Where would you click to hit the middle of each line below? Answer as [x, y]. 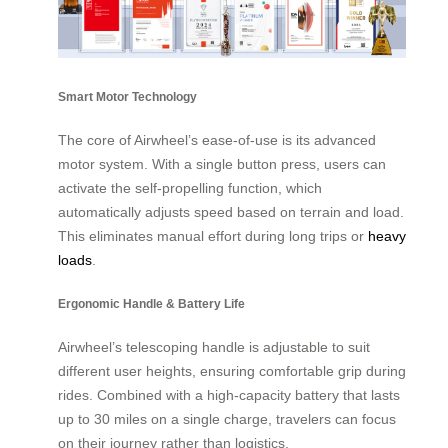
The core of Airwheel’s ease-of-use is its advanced [217, 140]
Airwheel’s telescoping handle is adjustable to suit [214, 347]
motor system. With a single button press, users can [222, 164]
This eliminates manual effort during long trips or [213, 236]
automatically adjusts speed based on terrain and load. [231, 212]
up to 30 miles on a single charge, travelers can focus [227, 419]
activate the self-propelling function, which [190, 188]
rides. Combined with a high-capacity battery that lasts [229, 395]
